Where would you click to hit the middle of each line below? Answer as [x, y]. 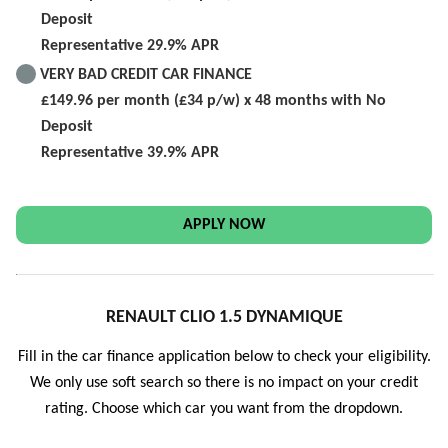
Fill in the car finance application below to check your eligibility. [224, 357]
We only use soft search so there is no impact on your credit [224, 383]
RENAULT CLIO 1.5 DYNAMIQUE [224, 317]
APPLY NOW [224, 224]
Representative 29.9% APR [130, 45]
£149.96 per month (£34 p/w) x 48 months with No [213, 100]
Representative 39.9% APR [130, 152]
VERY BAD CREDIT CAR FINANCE [146, 74]
